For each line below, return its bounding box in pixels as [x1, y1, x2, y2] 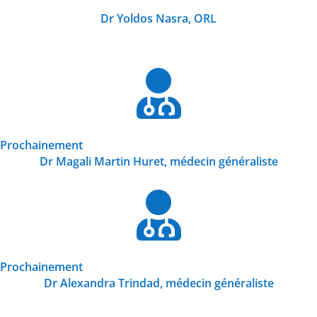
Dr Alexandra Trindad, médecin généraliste [43, 275, 274, 291]
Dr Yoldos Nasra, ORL [100, 10, 217, 26]
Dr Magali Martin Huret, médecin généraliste [39, 153, 278, 169]
